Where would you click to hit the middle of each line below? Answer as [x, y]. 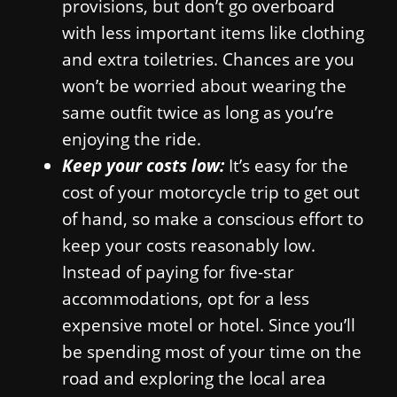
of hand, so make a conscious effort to [213, 218]
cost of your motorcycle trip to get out [211, 191]
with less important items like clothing [213, 32]
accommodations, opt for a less [186, 298]
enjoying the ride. [132, 138]
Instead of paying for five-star [178, 271]
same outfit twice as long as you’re [198, 112]
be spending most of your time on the [212, 351]
